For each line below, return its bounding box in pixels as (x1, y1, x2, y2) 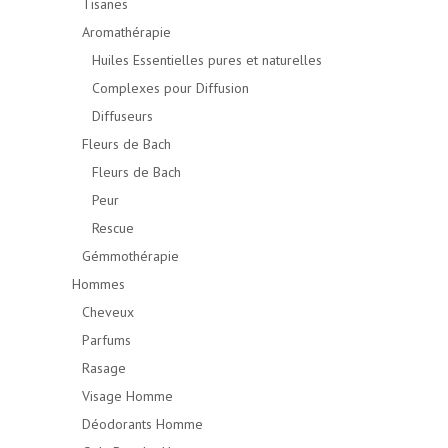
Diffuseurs (92, 107, 153, 125)
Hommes (72, 275, 125, 293)
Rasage (82, 359, 126, 377)
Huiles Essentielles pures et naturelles (92, 51, 322, 69)
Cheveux (82, 303, 134, 321)
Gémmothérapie (82, 247, 179, 265)
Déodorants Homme (82, 415, 203, 433)
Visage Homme (82, 387, 173, 405)
